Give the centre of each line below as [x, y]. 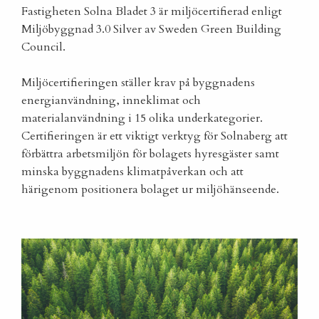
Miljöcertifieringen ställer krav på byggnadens [138, 83]
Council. [43, 47]
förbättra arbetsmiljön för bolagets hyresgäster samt [150, 154]
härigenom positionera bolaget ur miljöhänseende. [150, 190]
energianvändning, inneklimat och [111, 101]
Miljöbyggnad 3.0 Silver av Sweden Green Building [151, 30]
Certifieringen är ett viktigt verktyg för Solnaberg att [155, 136]
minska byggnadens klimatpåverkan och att [132, 172]
